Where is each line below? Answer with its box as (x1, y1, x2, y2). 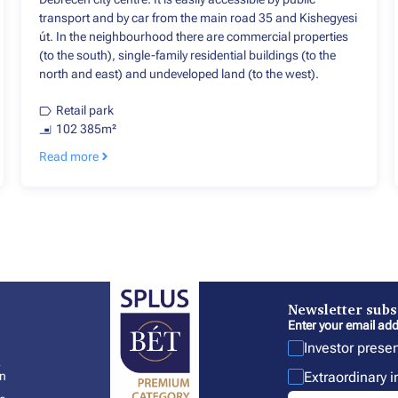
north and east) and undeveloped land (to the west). (39, 67, 319, 82)
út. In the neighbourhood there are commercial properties (39, 29, 348, 44)
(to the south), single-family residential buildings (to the (39, 48, 336, 63)
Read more (39, 149, 99, 164)
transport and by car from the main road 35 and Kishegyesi (39, 11, 357, 26)
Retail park (55, 103, 114, 118)
